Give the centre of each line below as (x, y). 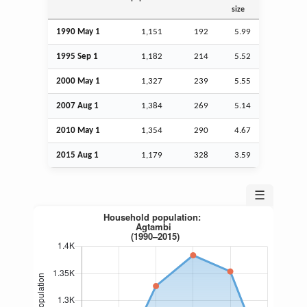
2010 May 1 (78, 130)
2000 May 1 (78, 81)
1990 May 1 (78, 32)
